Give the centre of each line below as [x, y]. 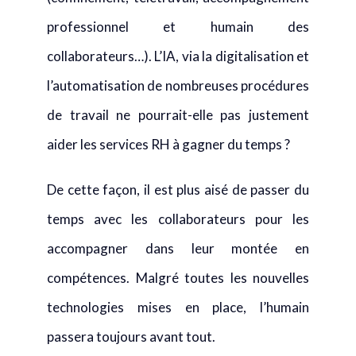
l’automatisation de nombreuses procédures [178, 85]
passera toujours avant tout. [131, 337]
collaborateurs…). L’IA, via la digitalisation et [178, 56]
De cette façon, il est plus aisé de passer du [178, 190]
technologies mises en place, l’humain [178, 307]
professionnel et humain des [178, 27]
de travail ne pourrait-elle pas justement [178, 115]
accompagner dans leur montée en [178, 248]
